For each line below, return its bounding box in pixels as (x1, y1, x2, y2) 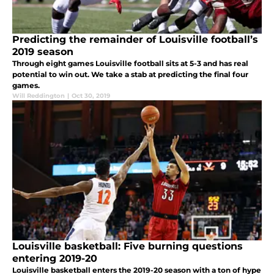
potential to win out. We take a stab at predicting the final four (12, 70, 248, 80)
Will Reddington (12, 92, 65, 100)
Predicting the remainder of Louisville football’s (12, 34, 258, 46)
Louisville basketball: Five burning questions (12, 240, 243, 253)
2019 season (12, 46, 73, 58)
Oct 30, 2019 (72, 92, 110, 100)
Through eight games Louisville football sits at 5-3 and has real (12, 59, 248, 68)
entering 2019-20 (12, 253, 97, 265)
